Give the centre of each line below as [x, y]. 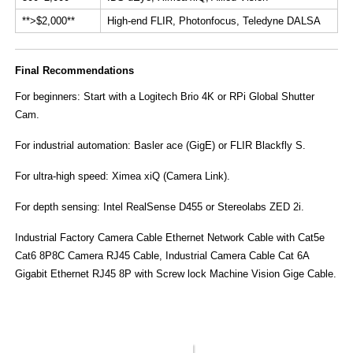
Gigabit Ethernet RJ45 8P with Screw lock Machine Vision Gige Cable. [175, 274]
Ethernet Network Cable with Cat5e [243, 238]
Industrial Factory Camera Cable [88, 238]
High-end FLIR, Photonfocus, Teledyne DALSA [214, 21]
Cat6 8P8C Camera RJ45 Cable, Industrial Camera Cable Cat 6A [162, 256]
